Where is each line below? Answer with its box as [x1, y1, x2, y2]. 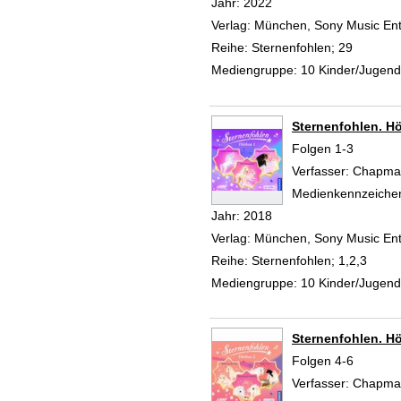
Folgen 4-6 [292, 354, 354, 368]
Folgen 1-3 [292, 141, 354, 156]
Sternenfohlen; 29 [248, 40, 353, 55]
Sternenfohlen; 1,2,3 [248, 252, 367, 268]
